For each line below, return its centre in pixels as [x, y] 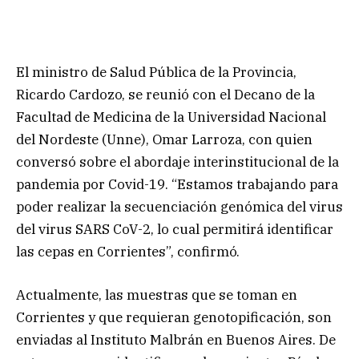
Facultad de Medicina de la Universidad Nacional [171, 117]
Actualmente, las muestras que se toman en [157, 294]
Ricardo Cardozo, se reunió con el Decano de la [165, 94]
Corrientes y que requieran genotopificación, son [174, 317]
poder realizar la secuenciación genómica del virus [179, 206]
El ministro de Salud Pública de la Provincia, [156, 72]
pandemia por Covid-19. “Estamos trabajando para [177, 184]
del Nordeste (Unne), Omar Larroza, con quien [164, 139]
